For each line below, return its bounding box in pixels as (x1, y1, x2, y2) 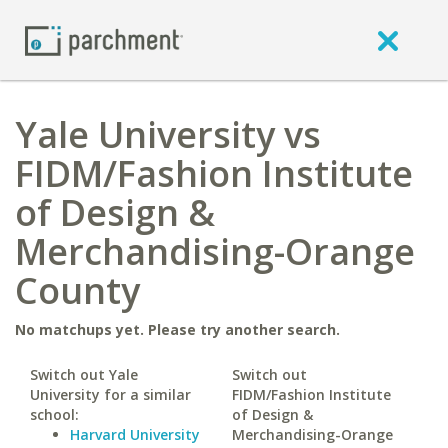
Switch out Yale (30, 365, 138, 384)
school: (30, 405, 79, 424)
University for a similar (30, 385, 191, 404)
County (15, 266, 140, 315)
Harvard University (70, 425, 200, 444)
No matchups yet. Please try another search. (15, 320, 340, 339)
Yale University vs (15, 110, 321, 159)
